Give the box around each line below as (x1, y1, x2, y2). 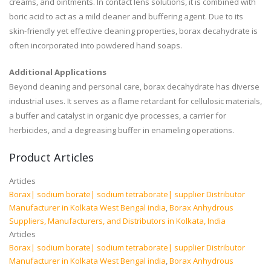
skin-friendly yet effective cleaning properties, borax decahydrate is (9, 25, 258, 37)
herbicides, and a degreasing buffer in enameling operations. (9, 125, 234, 136)
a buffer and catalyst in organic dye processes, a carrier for (9, 110, 226, 122)
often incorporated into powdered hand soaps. (9, 40, 182, 51)
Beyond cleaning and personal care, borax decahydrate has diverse (9, 81, 260, 93)
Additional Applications (9, 67, 106, 78)
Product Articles (9, 150, 94, 165)
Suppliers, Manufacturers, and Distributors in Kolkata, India (9, 215, 226, 227)
